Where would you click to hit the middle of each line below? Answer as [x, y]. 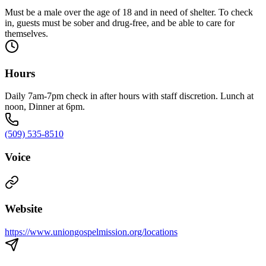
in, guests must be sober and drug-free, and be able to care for [120, 23]
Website [23, 209]
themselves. [26, 33]
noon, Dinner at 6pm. [45, 107]
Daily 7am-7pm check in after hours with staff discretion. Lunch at [129, 96]
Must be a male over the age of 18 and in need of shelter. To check [129, 12]
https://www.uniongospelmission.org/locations [91, 232]
